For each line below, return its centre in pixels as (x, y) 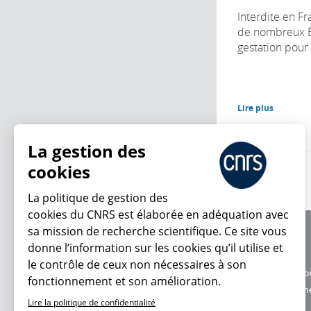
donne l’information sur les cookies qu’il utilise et (155, 248)
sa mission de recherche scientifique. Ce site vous (157, 231)
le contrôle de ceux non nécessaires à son (137, 264)
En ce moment (114, 266)
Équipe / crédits (268, 256)
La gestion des (87, 151)
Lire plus (255, 108)
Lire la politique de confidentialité (92, 302)
